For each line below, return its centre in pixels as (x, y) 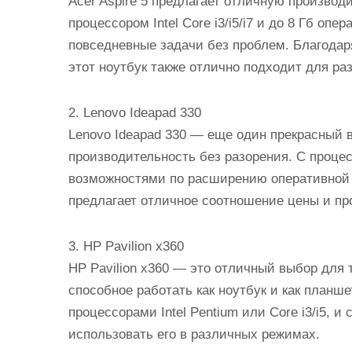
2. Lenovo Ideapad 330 (135, 113)
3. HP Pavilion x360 (126, 246)
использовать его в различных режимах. (194, 334)
